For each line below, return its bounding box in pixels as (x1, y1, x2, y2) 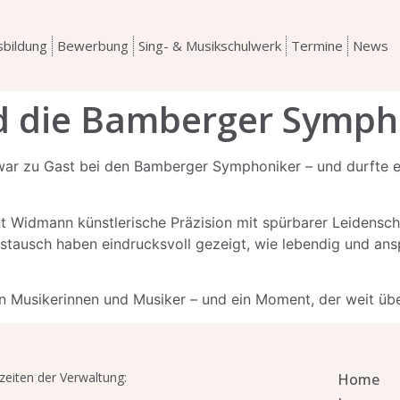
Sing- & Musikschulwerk (137, 37, 281, 55)
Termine (290, 37, 343, 55)
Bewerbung (56, 37, 129, 55)
